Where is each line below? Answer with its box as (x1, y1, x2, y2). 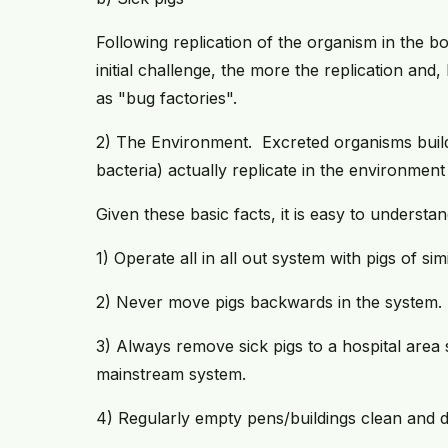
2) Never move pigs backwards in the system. (96, 292, 442, 313)
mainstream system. (96, 364, 246, 385)
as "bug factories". (96, 88, 237, 109)
